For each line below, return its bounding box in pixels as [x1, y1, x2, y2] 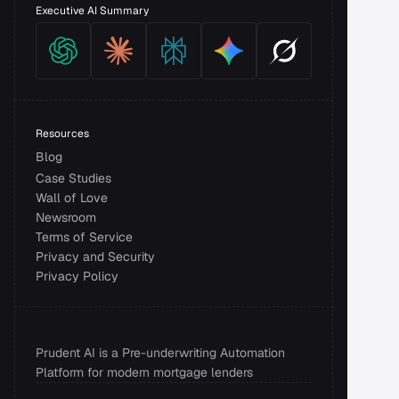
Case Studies [36, 170, 111, 186]
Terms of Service [36, 229, 133, 245]
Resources [36, 126, 89, 141]
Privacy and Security [36, 248, 159, 265]
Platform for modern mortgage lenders [36, 364, 253, 380]
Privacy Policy [36, 268, 118, 284]
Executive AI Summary [36, 3, 149, 18]
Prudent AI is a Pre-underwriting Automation [36, 345, 285, 361]
